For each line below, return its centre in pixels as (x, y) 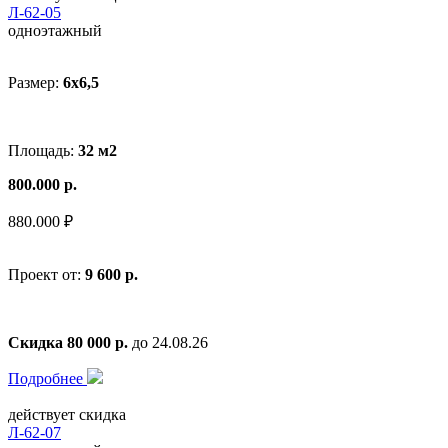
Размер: (35, 82)
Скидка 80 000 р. (68, 342)
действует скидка (67, 414)
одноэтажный (55, 30)
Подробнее (47, 378)
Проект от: (46, 274)
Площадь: (43, 150)
